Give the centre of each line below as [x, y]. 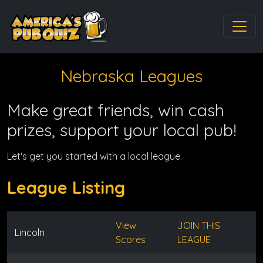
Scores [130, 240]
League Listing [66, 187]
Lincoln [29, 232]
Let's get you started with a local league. [95, 156]
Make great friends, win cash [116, 110]
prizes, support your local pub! [122, 130]
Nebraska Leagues [131, 76]
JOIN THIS [198, 225]
